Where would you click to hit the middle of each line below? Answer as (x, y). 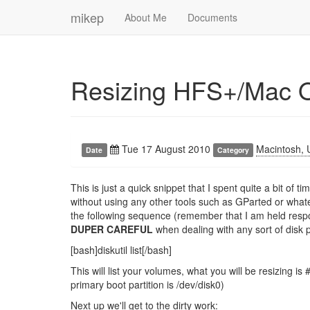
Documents (212, 17)
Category (233, 150)
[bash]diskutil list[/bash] (121, 250)
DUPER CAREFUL (112, 229)
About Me (146, 17)
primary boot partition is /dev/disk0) (147, 284)
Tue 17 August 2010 (164, 149)
